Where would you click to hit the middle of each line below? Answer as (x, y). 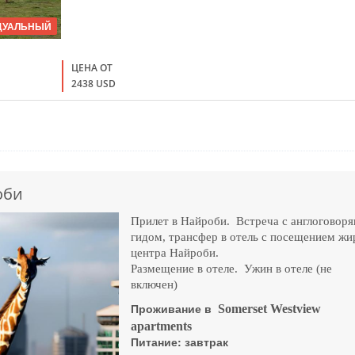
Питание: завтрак (180, 342)
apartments (162, 326)
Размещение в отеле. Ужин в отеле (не (232, 269)
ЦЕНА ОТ (92, 68)
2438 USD (94, 84)
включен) (155, 285)
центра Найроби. (175, 253)
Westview (296, 309)
